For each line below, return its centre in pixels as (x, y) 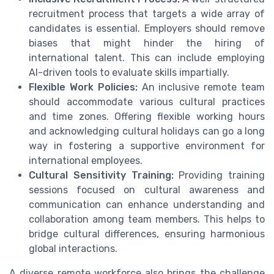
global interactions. (73, 249)
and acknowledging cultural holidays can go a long (147, 131)
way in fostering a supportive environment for (147, 146)
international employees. (86, 161)
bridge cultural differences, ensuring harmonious (147, 234)
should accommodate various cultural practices (147, 102)
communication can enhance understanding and (147, 205)
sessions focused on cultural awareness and (147, 190)
